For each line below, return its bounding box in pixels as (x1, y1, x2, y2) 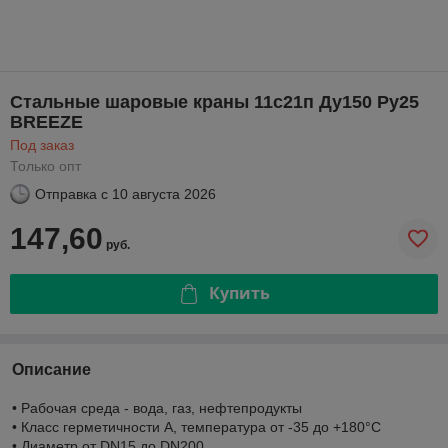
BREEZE (10, 111, 83, 132)
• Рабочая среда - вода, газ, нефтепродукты (12, 399, 302, 416)
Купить (208, 282, 270, 305)
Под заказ (10, 136, 74, 153)
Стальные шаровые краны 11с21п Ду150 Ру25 (10, 91, 419, 112)
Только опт (10, 157, 81, 174)
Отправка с (35, 185, 108, 202)
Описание (12, 360, 91, 378)
